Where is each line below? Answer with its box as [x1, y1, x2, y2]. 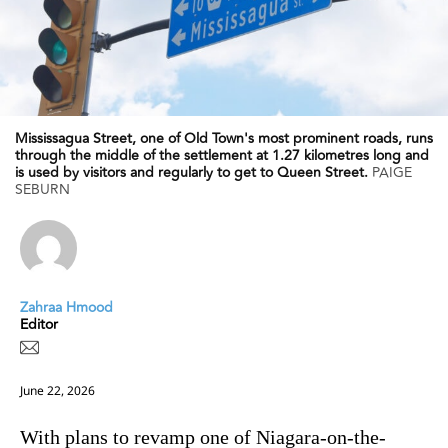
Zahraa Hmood [20, 296, 113, 318]
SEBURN [15, 178, 70, 200]
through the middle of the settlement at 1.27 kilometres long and [15, 144, 429, 166]
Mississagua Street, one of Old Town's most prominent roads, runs [15, 127, 433, 149]
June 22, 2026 [20, 381, 95, 399]
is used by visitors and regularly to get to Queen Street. [15, 161, 368, 183]
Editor [20, 313, 58, 335]
